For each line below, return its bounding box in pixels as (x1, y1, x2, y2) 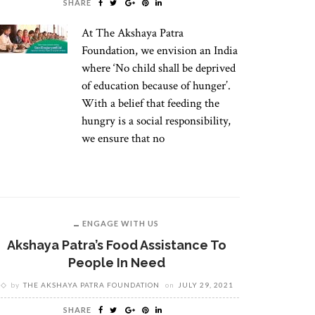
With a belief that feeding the (82, 96, 219, 111)
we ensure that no (82, 131, 165, 146)
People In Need (67, 255, 165, 270)
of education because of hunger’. (82, 78, 231, 94)
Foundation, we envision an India (82, 43, 238, 58)
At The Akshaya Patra (82, 25, 184, 41)
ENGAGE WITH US (82, 219, 159, 228)
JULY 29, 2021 (177, 281, 233, 289)
